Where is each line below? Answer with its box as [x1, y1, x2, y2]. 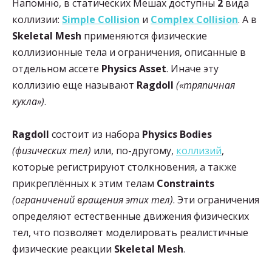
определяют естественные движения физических [12, 209, 249, 223]
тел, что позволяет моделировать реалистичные [12, 226, 248, 240]
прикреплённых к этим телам [12, 177, 157, 191]
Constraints [157, 177, 214, 191]
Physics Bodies [142, 127, 212, 141]
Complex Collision [151, 13, 238, 27]
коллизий [176, 144, 222, 158]
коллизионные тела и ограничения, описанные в [12, 46, 246, 59]
